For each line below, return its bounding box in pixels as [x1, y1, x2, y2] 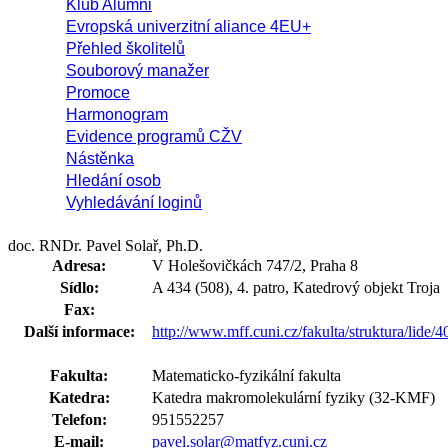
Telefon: [51, 411, 107, 428]
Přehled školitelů [66, 40, 185, 57]
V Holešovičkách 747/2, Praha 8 [152, 257, 358, 274]
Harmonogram [66, 106, 168, 123]
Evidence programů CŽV [66, 128, 242, 145]
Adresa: [52, 257, 106, 274]
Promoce [66, 84, 130, 101]
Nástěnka [66, 150, 134, 167]
